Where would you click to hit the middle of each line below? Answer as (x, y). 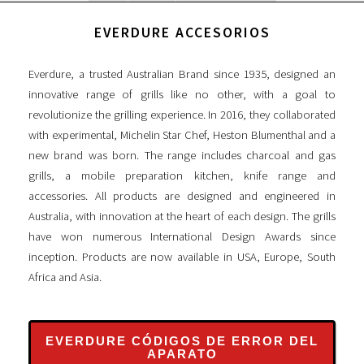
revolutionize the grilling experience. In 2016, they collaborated (182, 115)
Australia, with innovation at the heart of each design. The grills (182, 217)
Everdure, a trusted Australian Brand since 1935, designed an (182, 74)
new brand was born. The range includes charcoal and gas (182, 156)
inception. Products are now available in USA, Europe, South (182, 257)
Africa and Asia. (65, 277)
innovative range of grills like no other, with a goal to (182, 95)
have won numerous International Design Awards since (182, 237)
